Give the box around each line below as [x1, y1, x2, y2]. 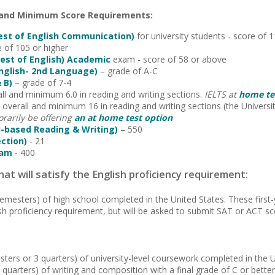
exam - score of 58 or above [110, 53, 227, 65]
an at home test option [74, 112, 173, 123]
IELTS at [204, 88, 239, 100]
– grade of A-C [98, 65, 158, 77]
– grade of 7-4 [12, 77, 72, 88]
